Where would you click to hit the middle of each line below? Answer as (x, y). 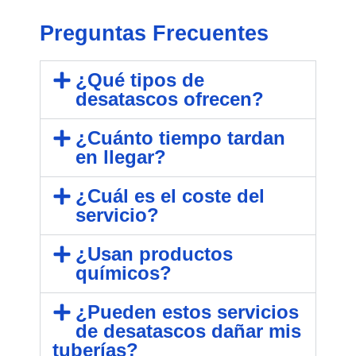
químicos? (123, 273)
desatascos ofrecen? (169, 99)
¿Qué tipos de (139, 79)
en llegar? (120, 157)
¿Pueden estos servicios (187, 311)
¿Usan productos (154, 253)
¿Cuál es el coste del (170, 195)
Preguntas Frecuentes (154, 33)
